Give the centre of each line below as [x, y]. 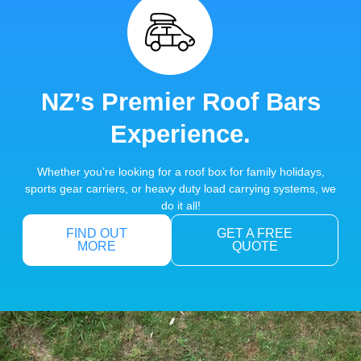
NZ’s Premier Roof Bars [180, 102]
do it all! [180, 206]
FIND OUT [97, 234]
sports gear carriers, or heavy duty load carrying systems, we [180, 189]
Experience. [180, 135]
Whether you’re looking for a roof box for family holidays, [180, 172]
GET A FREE [255, 234]
